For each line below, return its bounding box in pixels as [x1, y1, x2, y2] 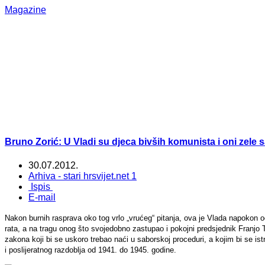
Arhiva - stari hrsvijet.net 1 [28, 170, 137, 181]
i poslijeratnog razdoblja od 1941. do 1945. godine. [5, 245, 176, 254]
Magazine [5, 5, 46, 15]
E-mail [28, 192, 56, 202]
